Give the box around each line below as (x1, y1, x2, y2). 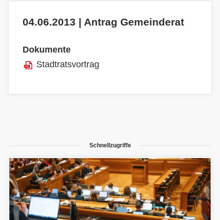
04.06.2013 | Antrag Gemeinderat (23, 16, 184, 28)
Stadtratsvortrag (36, 59, 99, 69)
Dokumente (23, 45, 71, 55)
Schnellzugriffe (89, 141, 131, 149)
